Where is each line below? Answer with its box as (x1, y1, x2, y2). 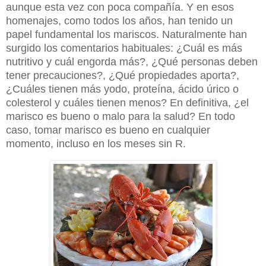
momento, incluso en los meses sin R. (6, 137, 186, 150)
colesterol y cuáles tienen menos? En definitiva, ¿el (6, 96, 249, 109)
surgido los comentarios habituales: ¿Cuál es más (6, 42, 242, 54)
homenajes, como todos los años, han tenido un (6, 14, 233, 27)
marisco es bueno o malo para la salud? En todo (6, 110, 235, 122)
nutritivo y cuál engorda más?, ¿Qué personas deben (6, 55, 258, 68)
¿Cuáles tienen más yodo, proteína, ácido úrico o (6, 83, 239, 95)
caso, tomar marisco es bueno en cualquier (6, 123, 210, 136)
